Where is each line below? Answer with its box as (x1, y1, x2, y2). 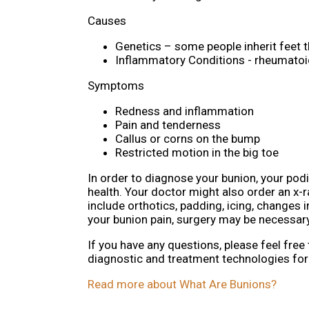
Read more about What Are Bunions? (88, 277, 277, 292)
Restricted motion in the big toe (115, 146, 279, 160)
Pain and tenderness (115, 118, 221, 132)
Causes (88, 14, 126, 28)
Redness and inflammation (115, 104, 254, 119)
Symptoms (88, 79, 144, 93)
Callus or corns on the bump (115, 132, 260, 146)
